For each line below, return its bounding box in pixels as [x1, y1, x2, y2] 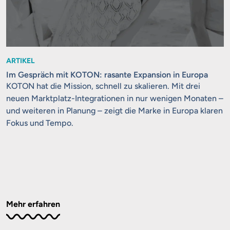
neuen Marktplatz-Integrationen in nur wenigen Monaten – [6, 93, 223, 103]
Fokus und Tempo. [6, 118, 73, 128]
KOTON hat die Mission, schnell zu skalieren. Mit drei [6, 81, 200, 91]
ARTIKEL [6, 56, 35, 65]
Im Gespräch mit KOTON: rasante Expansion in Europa [6, 69, 208, 80]
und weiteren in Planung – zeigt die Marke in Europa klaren [6, 105, 223, 116]
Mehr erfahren [6, 199, 60, 209]
